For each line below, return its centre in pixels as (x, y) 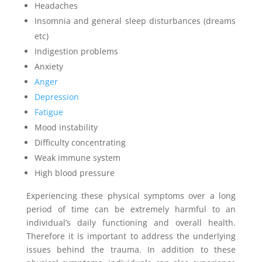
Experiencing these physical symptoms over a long (131, 196)
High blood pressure (74, 173)
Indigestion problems (76, 51)
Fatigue (49, 112)
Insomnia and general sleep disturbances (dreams (135, 21)
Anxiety (49, 66)
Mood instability (66, 127)
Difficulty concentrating (80, 142)
